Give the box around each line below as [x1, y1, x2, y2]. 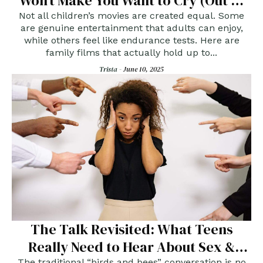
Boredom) [99, 8, 164, 28]
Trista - [99, 65, 123, 75]
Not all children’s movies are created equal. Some [19, 10, 244, 22]
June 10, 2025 [123, 65, 164, 75]
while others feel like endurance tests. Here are [23, 35, 240, 46]
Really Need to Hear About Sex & [28, 237, 235, 257]
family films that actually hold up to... [46, 47, 217, 59]
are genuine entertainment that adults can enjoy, [20, 22, 243, 34]
